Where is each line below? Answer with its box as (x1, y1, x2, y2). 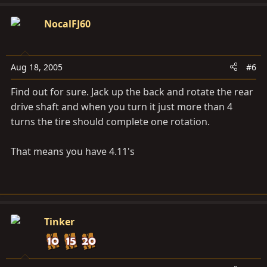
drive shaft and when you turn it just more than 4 (11, 100, 232, 113)
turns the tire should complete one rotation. (11, 114, 210, 128)
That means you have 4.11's (11, 144, 135, 158)
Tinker (44, 215, 74, 228)
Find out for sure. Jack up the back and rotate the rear (11, 85, 253, 98)
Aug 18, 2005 (11, 61, 63, 73)
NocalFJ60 (44, 17, 91, 30)
